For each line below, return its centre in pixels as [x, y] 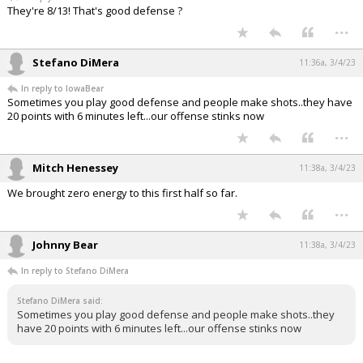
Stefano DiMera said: [60, 300]
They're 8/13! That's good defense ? [95, 10]
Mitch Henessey [75, 167]
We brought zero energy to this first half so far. [122, 192]
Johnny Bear [65, 244]
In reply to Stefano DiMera [75, 270]
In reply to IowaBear [62, 88]
